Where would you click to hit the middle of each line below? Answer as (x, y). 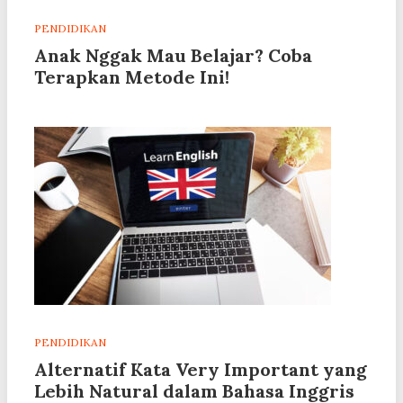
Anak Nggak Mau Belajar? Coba (173, 56)
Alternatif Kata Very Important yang (201, 370)
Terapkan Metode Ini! (132, 77)
